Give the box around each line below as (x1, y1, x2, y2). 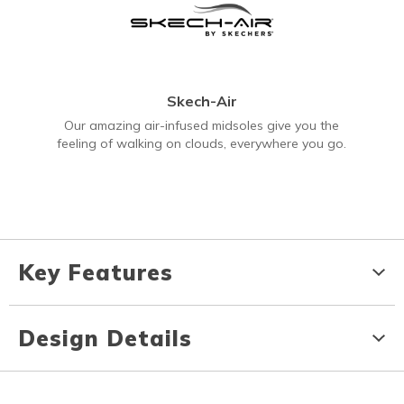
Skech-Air (166, 92, 237, 111)
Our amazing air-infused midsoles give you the (64, 117, 339, 134)
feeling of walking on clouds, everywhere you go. (57, 135, 346, 152)
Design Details (18, 325, 192, 353)
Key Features (18, 259, 173, 287)
